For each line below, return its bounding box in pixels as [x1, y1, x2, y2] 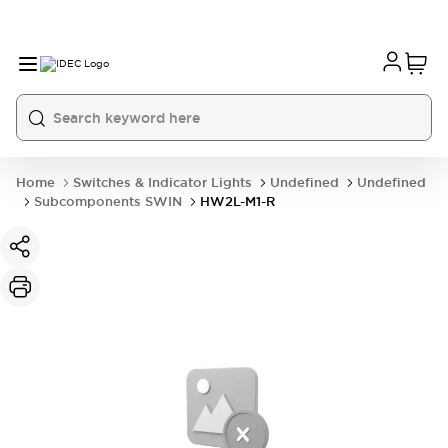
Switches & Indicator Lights [73, 174, 252, 191]
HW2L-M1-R [200, 193, 275, 210]
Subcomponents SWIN [34, 193, 182, 210]
